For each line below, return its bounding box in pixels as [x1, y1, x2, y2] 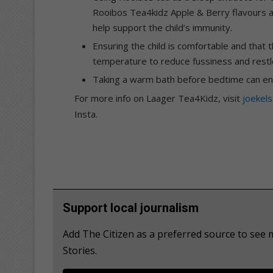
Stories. [63, 243, 97, 257]
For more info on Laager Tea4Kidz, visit [74, 91, 243, 104]
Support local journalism [63, 200, 199, 215]
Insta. [74, 107, 97, 120]
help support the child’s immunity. [93, 21, 232, 34]
